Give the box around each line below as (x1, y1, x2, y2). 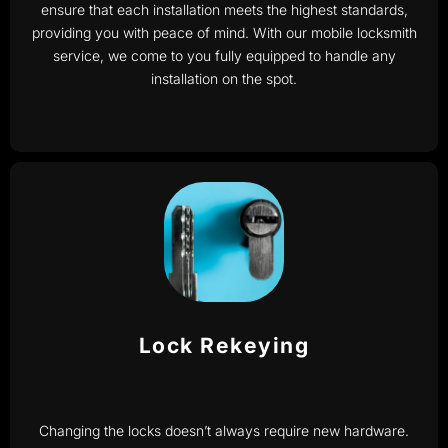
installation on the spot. (151, 69, 297, 87)
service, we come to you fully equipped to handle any (52, 46, 396, 64)
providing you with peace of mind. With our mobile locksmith (31, 23, 417, 41)
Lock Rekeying (138, 333, 310, 359)
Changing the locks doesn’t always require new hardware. (39, 422, 409, 440)
